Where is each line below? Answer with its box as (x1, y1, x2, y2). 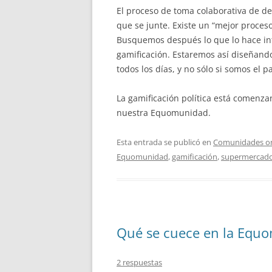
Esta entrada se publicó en (117, 136, 213, 148)
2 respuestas (117, 256, 162, 268)
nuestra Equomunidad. (117, 106, 211, 118)
